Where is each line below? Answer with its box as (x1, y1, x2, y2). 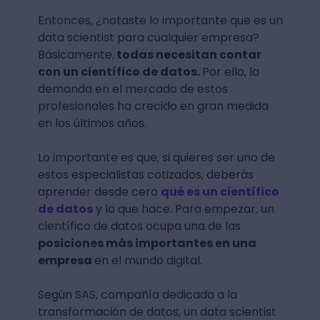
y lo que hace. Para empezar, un (92, 200, 274, 217)
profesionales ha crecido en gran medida (37, 97, 269, 114)
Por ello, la (201, 63, 259, 80)
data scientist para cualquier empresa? (37, 29, 259, 46)
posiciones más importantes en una (37, 234, 256, 251)
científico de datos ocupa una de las (37, 217, 241, 234)
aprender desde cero (37, 183, 161, 200)
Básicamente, (37, 46, 114, 63)
